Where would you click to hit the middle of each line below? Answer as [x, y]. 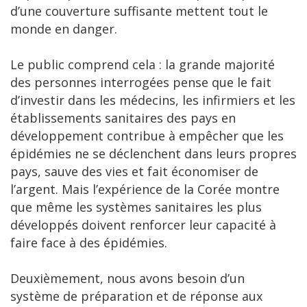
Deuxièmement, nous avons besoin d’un [127, 279]
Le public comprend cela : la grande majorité [143, 65]
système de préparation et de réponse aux [136, 296]
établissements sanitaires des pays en [123, 118]
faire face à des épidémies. [90, 243]
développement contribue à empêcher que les [147, 136]
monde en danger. [65, 29]
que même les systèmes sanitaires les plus [136, 207]
